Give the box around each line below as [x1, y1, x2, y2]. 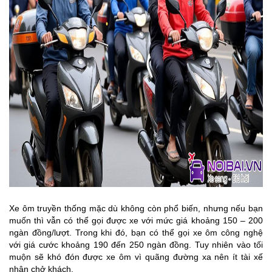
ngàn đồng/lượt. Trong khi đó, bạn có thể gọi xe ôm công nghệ [9, 227, 263, 237]
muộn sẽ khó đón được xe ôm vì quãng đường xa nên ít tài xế [9, 251, 263, 262]
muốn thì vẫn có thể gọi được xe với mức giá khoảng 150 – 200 [9, 215, 263, 225]
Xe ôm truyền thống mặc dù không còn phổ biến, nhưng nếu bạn [9, 203, 263, 213]
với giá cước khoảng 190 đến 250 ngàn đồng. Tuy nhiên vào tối [9, 239, 263, 250]
